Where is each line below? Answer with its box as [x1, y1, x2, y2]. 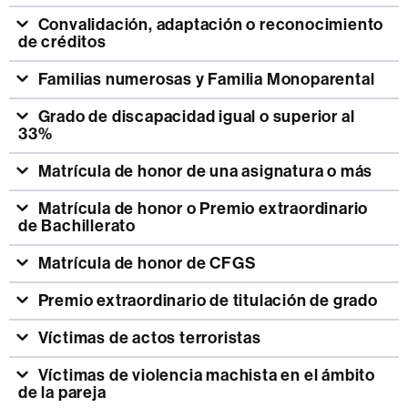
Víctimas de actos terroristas [37, 328, 261, 348]
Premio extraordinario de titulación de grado [37, 291, 378, 311]
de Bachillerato [18, 216, 136, 236]
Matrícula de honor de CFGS [37, 253, 257, 273]
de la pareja [18, 382, 107, 403]
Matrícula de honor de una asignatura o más [37, 161, 373, 181]
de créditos [18, 32, 107, 52]
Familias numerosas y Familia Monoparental [37, 69, 375, 89]
